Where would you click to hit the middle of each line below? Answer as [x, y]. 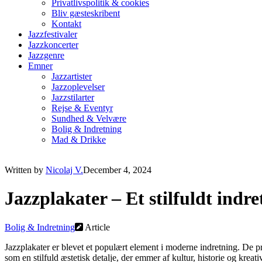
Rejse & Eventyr [82, 108]
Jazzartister [72, 76]
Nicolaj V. [64, 170]
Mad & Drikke [79, 139]
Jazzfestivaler [53, 34]
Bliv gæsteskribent [86, 13]
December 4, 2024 [117, 170]
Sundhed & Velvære [89, 118]
